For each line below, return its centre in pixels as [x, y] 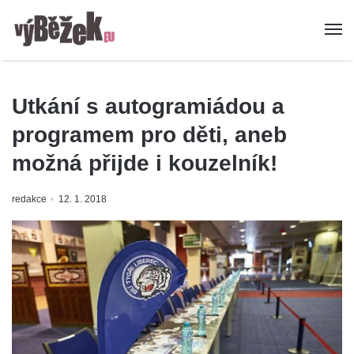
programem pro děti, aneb [149, 135]
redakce [29, 200]
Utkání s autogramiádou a [148, 107]
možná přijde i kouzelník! [145, 164]
